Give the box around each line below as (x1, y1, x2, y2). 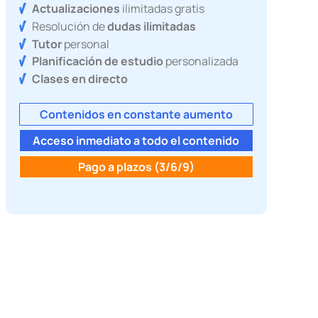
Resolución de (32, 18, 108, 34)
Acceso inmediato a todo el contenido (33, 133, 240, 149)
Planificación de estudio (32, 53, 164, 70)
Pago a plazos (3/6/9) (77, 159, 194, 175)
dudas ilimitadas (107, 18, 197, 34)
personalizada (163, 53, 239, 70)
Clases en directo (32, 71, 128, 87)
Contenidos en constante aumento (39, 106, 233, 123)
